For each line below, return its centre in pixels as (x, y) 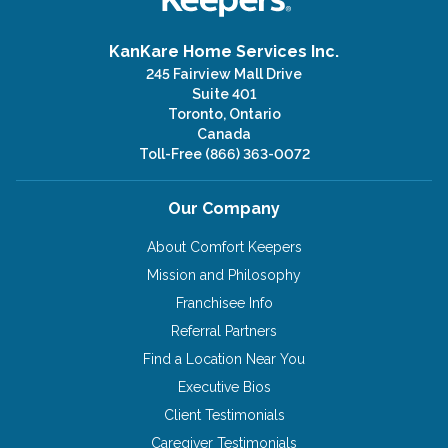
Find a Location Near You (224, 358)
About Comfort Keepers (224, 246)
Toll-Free (171, 153)
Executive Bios (224, 386)
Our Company (224, 208)
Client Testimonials (224, 414)
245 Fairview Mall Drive (224, 73)
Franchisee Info (224, 302)
